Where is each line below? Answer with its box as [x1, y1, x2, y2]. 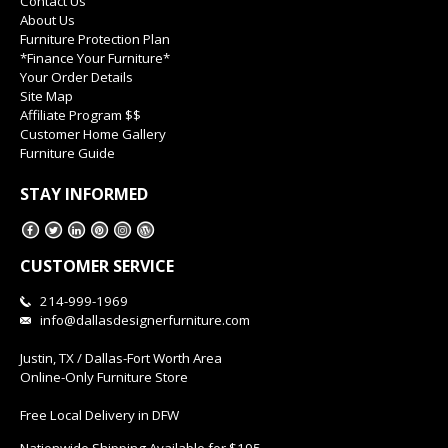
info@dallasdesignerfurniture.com [40, 311, 250, 330]
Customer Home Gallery [20, 125, 166, 144]
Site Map [20, 87, 73, 106]
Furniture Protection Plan [20, 30, 170, 49]
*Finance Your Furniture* [20, 49, 170, 68]
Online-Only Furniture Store [20, 368, 188, 387]
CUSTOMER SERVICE [20, 255, 174, 278]
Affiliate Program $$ [20, 106, 141, 125]
